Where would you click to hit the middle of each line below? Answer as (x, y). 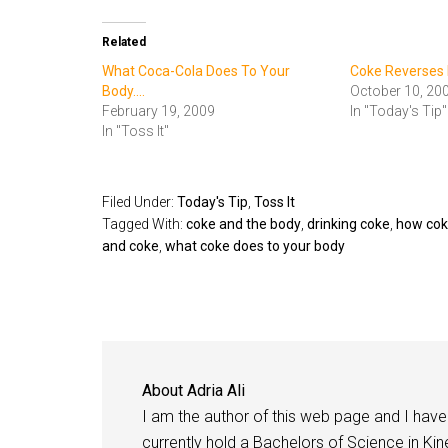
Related (124, 42)
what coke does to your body (255, 246)
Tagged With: (144, 224)
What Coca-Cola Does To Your (196, 71)
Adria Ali (216, 391)
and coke (130, 246)
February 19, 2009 (158, 111)
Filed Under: (139, 202)
